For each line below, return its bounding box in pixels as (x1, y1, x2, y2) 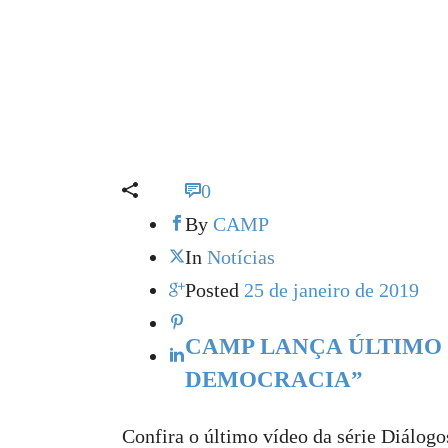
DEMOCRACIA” (185, 366, 363, 393)
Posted (185, 279, 239, 301)
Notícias (207, 246, 275, 268)
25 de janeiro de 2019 (244, 279, 419, 301)
